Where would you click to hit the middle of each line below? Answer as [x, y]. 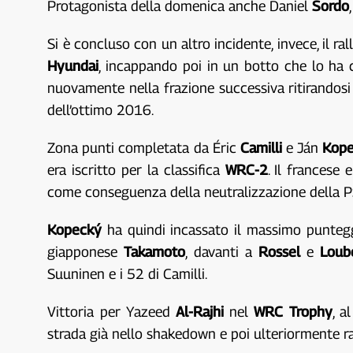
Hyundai [73, 66]
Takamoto [155, 252]
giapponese [86, 252]
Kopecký [75, 230]
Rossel [279, 252]
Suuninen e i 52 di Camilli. [128, 274]
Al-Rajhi [199, 312]
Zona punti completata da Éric [144, 148]
